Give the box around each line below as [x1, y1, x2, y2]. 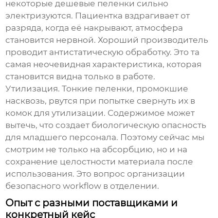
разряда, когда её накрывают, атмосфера [5, 23, 183, 33]
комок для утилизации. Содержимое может [5, 108, 195, 118]
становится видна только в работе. [5, 72, 156, 82]
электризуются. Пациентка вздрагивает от [5, 11, 190, 21]
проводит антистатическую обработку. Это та [5, 47, 200, 57]
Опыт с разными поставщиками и [5, 197, 178, 209]
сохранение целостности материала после [5, 157, 194, 167]
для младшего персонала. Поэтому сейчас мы [5, 132, 205, 143]
